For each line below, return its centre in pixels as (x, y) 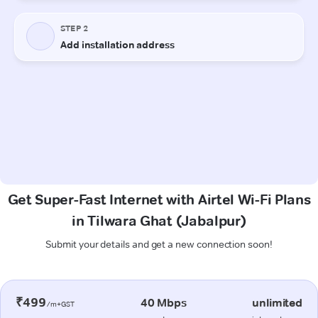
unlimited (277, 302)
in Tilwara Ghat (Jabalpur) (159, 220)
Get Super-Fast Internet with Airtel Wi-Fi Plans (159, 199)
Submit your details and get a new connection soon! (159, 244)
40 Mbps (163, 302)
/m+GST (60, 304)
